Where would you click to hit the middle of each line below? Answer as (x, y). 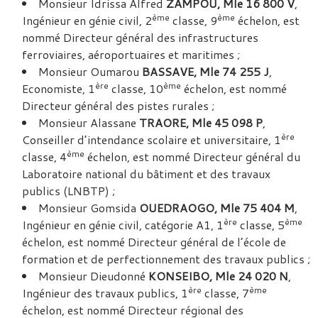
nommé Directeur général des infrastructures (140, 37)
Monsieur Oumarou (90, 71)
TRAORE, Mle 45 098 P (201, 122)
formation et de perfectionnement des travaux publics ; (166, 259)
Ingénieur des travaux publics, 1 (105, 293)
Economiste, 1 (59, 88)
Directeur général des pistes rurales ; (118, 105)
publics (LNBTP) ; (68, 191)
